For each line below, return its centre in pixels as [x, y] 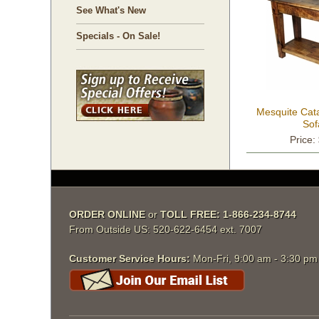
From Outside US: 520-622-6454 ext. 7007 [166, 229]
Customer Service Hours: [130, 258]
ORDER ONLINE [107, 214]
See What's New [111, 10]
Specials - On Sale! [118, 36]
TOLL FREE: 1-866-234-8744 [228, 214]
